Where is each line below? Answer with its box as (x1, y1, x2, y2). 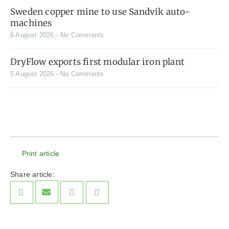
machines (10, 17, 52, 29)
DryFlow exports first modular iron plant (10, 56, 185, 68)
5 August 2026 (10, 70, 56, 78)
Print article (21, 149, 60, 158)
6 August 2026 (10, 31, 56, 39)
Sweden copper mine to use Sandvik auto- (10, 6, 190, 18)
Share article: (10, 170, 55, 179)
